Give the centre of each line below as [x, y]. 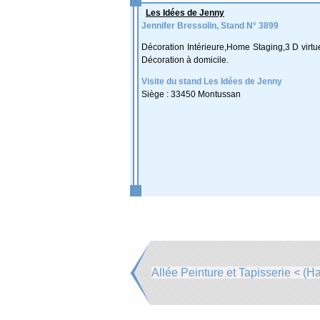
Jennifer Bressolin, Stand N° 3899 [210, 26]
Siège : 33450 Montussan [191, 94]
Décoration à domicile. [185, 60]
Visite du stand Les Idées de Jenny [212, 81]
